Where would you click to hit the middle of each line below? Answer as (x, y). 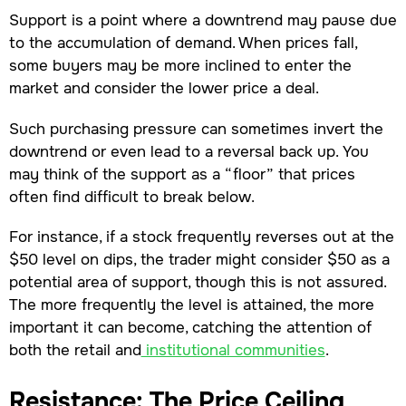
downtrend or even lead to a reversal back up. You (188, 151)
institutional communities (233, 349)
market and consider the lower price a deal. (166, 88)
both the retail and (75, 349)
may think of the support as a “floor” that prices (182, 174)
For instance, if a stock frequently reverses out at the (201, 236)
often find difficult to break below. (131, 196)
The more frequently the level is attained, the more (191, 304)
